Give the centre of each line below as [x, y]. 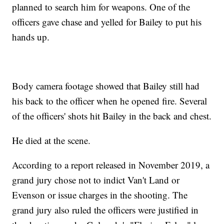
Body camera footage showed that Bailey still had [106, 86]
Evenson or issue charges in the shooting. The [100, 195]
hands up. [31, 37]
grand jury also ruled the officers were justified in [105, 210]
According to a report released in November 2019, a [111, 165]
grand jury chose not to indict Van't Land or [96, 180]
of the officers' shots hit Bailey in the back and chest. [112, 116]
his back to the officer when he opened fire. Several [110, 101]
